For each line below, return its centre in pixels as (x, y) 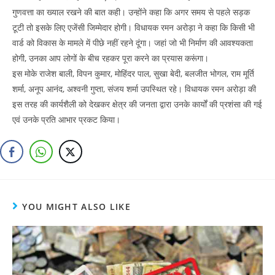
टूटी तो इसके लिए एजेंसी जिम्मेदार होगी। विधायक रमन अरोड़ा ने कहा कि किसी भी (134, 28)
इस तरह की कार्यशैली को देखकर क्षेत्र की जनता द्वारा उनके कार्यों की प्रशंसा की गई (137, 104)
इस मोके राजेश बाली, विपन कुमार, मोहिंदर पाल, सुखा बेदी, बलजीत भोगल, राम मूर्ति (133, 74)
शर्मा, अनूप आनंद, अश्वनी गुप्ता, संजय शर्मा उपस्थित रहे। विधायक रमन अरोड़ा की (134, 89)
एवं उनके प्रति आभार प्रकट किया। (66, 120)
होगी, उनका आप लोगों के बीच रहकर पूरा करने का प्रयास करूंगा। (110, 58)
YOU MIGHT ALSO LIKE (77, 207)
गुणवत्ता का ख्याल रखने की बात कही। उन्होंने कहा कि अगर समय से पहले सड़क (131, 12)
